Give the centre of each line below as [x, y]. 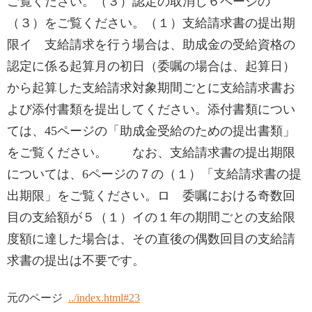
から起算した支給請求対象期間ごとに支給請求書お [151, 88]
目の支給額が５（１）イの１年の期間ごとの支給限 [151, 217]
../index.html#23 [104, 298]
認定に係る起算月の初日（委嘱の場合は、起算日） [151, 66]
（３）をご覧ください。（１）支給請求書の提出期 [151, 23]
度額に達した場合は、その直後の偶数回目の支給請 [151, 239]
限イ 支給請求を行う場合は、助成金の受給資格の [151, 45]
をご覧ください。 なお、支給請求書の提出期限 [151, 153]
